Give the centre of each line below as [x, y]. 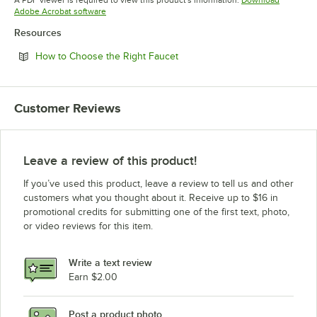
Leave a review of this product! [110, 160]
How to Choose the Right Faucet [107, 56]
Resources [38, 32]
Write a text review [110, 263]
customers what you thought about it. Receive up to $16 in [151, 197]
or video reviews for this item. [88, 226]
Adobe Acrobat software [60, 11]
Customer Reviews [68, 108]
